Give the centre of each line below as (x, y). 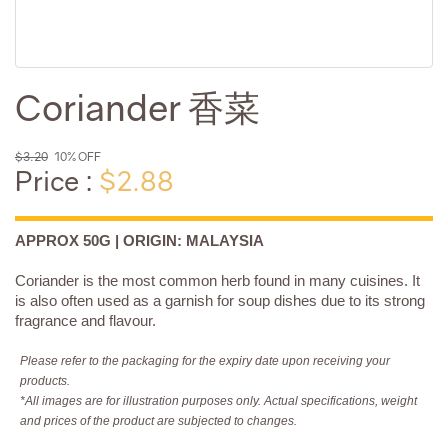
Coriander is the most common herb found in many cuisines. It (217, 281)
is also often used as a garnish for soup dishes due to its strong (220, 301)
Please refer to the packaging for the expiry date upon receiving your (205, 360)
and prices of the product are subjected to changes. (158, 420)
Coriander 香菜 (137, 107)
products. (45, 380)
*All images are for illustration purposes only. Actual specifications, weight (218, 400)
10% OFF (75, 156)
